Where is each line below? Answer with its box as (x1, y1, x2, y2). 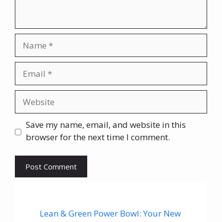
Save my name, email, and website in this (25, 118, 186, 130)
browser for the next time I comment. (25, 131, 170, 143)
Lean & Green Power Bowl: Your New (40, 208, 181, 220)
